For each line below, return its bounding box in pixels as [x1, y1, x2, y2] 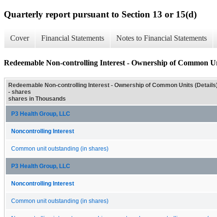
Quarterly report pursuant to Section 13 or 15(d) [4, 9, 197, 19]
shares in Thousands [8, 95, 66, 102]
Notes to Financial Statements [116, 34, 207, 43]
